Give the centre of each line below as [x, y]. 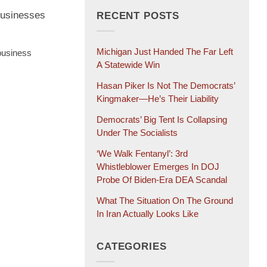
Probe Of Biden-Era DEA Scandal [162, 179]
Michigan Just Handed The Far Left [165, 51]
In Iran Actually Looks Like [148, 213]
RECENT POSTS [138, 16]
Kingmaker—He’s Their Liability [158, 98]
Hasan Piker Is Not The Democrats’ [166, 85]
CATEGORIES [132, 247]
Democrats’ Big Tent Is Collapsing [162, 119]
